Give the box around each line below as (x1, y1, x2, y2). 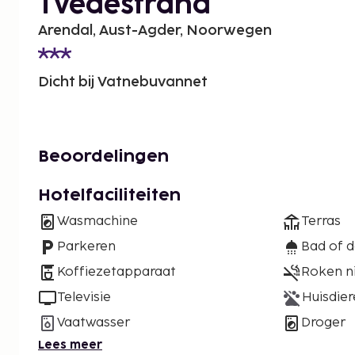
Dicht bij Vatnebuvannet (38, 74, 208, 91)
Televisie (57, 290, 111, 306)
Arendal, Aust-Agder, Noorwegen (38, 22, 272, 40)
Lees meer (38, 340, 102, 351)
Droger (301, 315, 345, 331)
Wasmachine (57, 214, 138, 230)
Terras (301, 214, 341, 230)
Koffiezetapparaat (57, 265, 176, 281)
